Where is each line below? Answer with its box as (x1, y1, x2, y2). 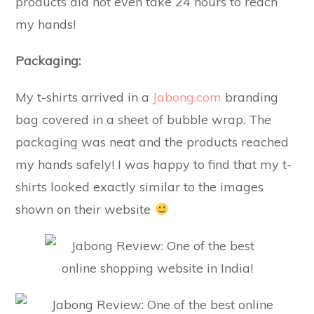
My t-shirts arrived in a (15, 89, 153, 105)
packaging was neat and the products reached (15, 134, 289, 150)
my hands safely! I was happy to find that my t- (15, 156, 292, 172)
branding (221, 89, 279, 105)
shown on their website (15, 201, 155, 217)
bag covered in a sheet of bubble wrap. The (15, 111, 272, 128)
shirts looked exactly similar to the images (15, 179, 264, 195)
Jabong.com (153, 89, 222, 105)
